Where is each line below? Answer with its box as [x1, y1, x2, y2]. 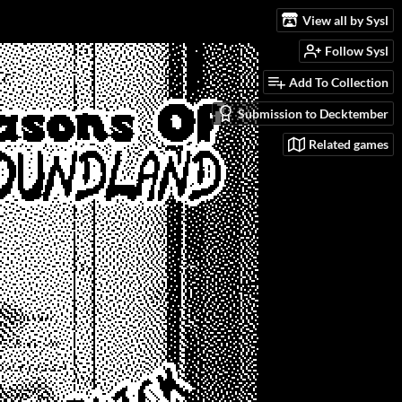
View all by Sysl [302, 12, 389, 28]
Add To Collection [289, 74, 389, 91]
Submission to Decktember [238, 105, 389, 121]
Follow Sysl [325, 43, 389, 59]
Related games [309, 136, 389, 153]
